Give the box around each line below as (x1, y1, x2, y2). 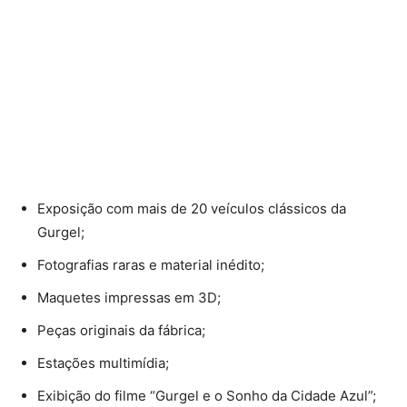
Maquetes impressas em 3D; (37, 289, 221, 307)
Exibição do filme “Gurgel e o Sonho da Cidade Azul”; (37, 387, 376, 405)
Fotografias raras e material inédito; (37, 256, 264, 274)
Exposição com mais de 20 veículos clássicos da (37, 200, 346, 218)
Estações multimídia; (37, 354, 169, 372)
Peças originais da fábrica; (37, 322, 205, 340)
